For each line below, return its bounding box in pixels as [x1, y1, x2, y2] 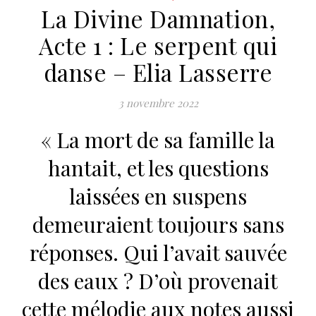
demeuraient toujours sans [32, 209, 284, 238]
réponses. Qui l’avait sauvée [29, 238, 287, 267]
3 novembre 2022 [118, 95, 198, 110]
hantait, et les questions [47, 153, 269, 182]
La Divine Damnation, [41, 2, 275, 34]
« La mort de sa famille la [41, 125, 275, 154]
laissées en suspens [69, 181, 247, 210]
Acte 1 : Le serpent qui [38, 29, 278, 61]
